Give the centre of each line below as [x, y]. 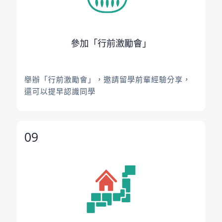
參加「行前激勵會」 [111, 43]
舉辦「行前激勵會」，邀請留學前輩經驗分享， [107, 79]
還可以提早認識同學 [60, 91]
